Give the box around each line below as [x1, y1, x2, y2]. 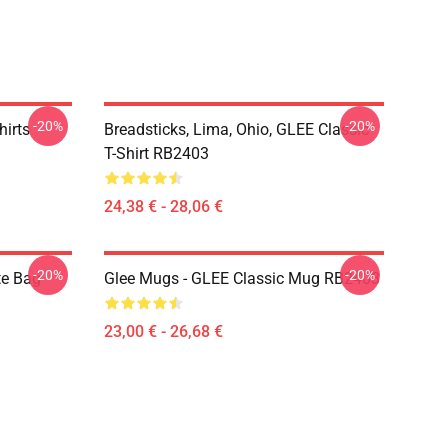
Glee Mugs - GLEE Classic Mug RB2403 [104, 269, 380, 288]
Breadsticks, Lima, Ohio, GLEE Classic [104, 120, 369, 139]
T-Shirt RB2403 [104, 144, 209, 163]
